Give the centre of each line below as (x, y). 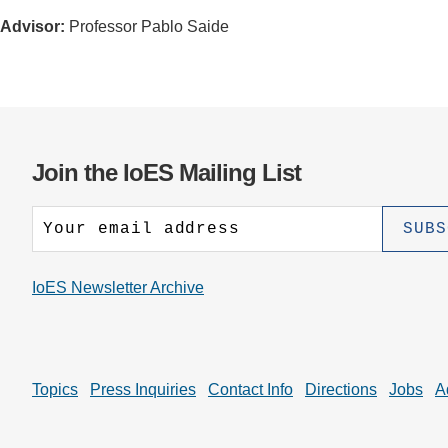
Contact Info (250, 390)
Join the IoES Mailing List (166, 173)
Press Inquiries (143, 390)
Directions (341, 390)
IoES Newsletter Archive (118, 288)
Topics (55, 390)
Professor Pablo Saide (149, 27)
